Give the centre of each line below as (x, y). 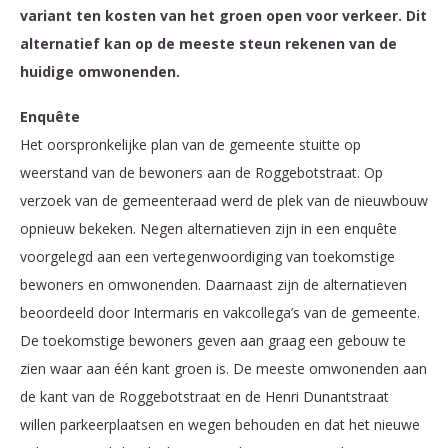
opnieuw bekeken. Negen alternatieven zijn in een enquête (208, 229)
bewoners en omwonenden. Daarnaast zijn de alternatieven (213, 285)
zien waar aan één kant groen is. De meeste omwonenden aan (223, 369)
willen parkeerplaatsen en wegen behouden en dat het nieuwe (220, 425)
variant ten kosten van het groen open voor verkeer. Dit (223, 15)
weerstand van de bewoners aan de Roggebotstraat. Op (201, 173)
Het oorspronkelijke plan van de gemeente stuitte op (190, 145)
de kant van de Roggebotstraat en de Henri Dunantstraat (204, 397)
